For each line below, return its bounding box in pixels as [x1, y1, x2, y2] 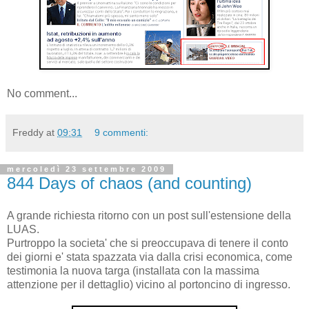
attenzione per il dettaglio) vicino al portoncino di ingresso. [7, 279, 290, 291]
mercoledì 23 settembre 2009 [7, 165, 166, 174]
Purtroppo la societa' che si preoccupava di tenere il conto [7, 237, 288, 250]
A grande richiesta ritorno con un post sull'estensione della [7, 210, 291, 222]
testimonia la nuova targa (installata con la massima [7, 265, 259, 277]
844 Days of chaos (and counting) [7, 173, 252, 192]
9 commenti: [94, 126, 149, 138]
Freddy [12, 126, 43, 138]
